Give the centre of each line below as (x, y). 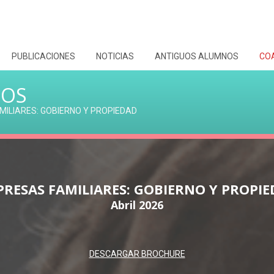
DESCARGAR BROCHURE (137, 254)
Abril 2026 (137, 205)
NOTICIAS (115, 56)
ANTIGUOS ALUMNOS (197, 56)
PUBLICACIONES (43, 56)
